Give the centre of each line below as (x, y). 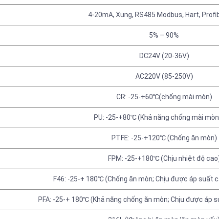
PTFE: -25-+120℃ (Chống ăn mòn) (164, 138)
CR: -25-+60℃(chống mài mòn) (164, 97)
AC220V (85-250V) (164, 76)
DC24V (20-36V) (164, 56)
